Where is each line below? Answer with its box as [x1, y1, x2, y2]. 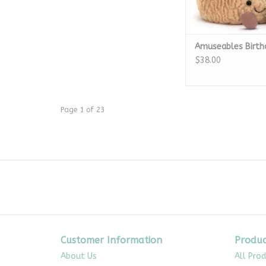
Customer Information [61, 234, 162, 246]
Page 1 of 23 [61, 105, 104, 114]
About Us [61, 251, 97, 261]
